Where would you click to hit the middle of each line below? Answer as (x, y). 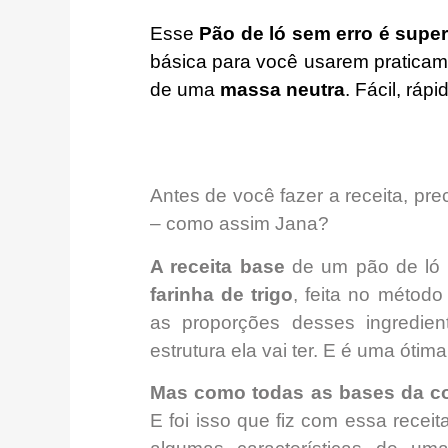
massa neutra (282, 89)
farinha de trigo (222, 294)
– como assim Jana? (239, 224)
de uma (185, 89)
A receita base (217, 266)
